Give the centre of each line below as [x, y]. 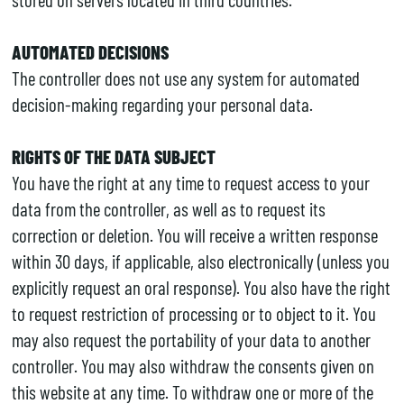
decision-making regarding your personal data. [162, 104]
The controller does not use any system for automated [185, 78]
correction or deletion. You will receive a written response [194, 234]
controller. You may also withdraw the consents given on [193, 365]
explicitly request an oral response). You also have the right [201, 287]
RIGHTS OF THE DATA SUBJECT [113, 156]
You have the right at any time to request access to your [190, 182]
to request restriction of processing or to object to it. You [193, 313]
